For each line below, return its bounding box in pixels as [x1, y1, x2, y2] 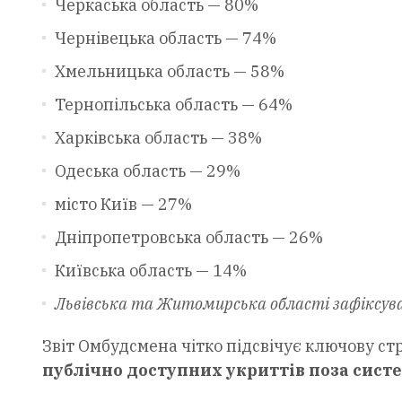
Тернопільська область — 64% [54, 93, 293, 115]
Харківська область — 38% [54, 127, 262, 148]
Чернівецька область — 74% [54, 27, 276, 48]
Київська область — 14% [54, 259, 247, 281]
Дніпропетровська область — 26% [54, 226, 323, 248]
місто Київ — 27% [54, 193, 192, 214]
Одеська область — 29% [54, 160, 240, 181]
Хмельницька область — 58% [54, 60, 284, 82]
